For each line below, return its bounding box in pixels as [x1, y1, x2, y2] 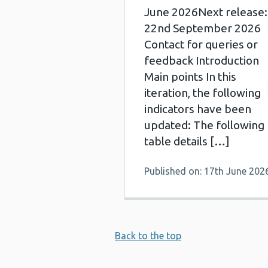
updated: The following [144, 118, 264, 132]
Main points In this [144, 70, 236, 83]
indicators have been [144, 102, 251, 115]
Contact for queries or [144, 38, 258, 51]
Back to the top [115, 230, 181, 241]
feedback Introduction [144, 54, 259, 67]
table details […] [144, 135, 230, 148]
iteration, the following [144, 86, 261, 99]
